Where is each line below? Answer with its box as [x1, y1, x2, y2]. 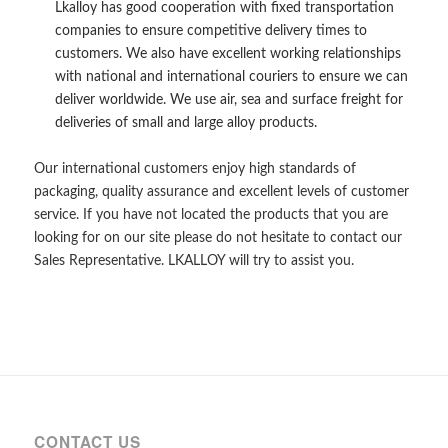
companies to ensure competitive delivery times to [54, 24, 367, 39]
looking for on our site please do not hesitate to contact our [33, 231, 402, 246]
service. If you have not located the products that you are [33, 208, 388, 223]
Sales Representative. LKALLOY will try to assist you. [33, 254, 354, 269]
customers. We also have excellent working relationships [54, 47, 401, 62]
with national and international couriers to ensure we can [54, 70, 408, 85]
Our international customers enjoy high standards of [33, 162, 356, 177]
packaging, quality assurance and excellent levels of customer [33, 185, 409, 200]
